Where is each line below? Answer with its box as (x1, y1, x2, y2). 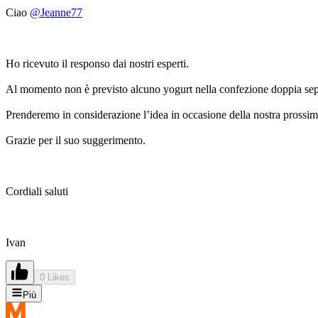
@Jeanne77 (30, 6, 82, 19)
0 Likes (40, 272, 70, 283)
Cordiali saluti (6, 185, 68, 198)
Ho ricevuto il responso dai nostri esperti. (6, 57, 189, 70)
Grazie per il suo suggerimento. (6, 134, 146, 147)
